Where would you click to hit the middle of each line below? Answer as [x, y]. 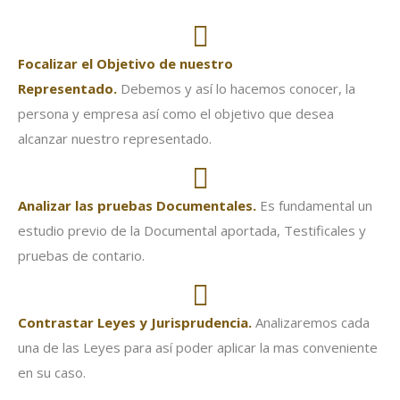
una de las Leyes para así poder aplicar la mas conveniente [198, 347]
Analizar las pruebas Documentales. [137, 205]
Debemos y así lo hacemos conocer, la [236, 88]
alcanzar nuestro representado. [115, 138]
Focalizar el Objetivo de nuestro [125, 63]
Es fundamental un [314, 205]
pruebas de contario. [81, 255]
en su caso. [52, 372]
